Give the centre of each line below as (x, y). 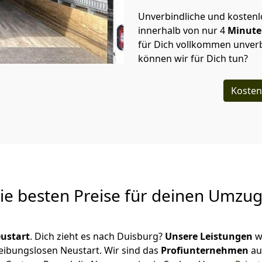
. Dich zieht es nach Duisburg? (97, 236)
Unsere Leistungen (209, 236)
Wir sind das (132, 250)
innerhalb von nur (178, 30)
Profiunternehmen (206, 250)
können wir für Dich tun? (194, 58)
